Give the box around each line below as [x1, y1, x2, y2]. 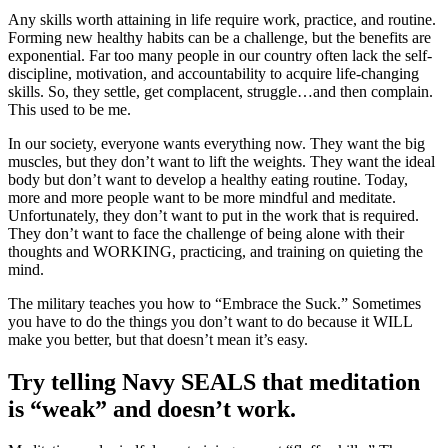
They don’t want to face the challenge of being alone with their [8, 224, 404, 242]
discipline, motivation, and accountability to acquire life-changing [8, 64, 419, 82]
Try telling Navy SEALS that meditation [8, 368, 420, 395]
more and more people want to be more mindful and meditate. [8, 188, 396, 206]
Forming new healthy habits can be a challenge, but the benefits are [8, 28, 431, 46]
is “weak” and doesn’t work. [8, 395, 296, 422]
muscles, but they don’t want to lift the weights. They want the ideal [8, 152, 435, 170]
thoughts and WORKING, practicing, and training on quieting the [8, 242, 423, 260]
